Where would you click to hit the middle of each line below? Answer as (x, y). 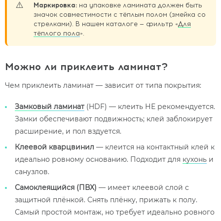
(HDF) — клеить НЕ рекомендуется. (150, 107)
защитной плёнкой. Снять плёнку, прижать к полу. (106, 200)
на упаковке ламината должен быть (140, 5)
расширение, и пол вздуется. (68, 131)
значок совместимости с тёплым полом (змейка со (120, 15)
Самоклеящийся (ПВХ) (56, 188)
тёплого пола (57, 33)
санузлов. (32, 172)
